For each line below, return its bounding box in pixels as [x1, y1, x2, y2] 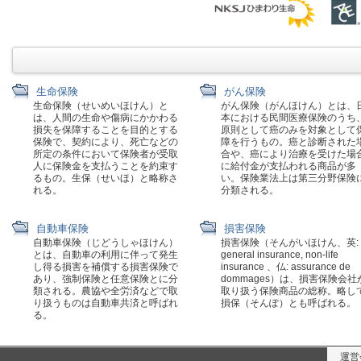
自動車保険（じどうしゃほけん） [33, 237, 178, 249]
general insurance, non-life [220, 249, 338, 261]
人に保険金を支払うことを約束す [33, 160, 178, 172]
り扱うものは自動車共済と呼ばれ [33, 297, 178, 309]
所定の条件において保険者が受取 [33, 148, 178, 160]
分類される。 [220, 185, 279, 197]
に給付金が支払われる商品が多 [220, 160, 356, 172]
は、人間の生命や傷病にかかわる [33, 112, 178, 124]
